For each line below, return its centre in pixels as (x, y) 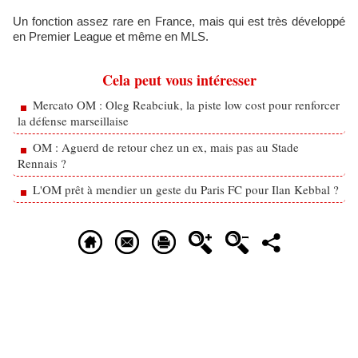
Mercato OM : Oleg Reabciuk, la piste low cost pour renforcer (186, 105)
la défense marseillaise (73, 121)
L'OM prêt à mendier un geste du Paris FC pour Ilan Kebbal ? (186, 189)
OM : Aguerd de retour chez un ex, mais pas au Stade (166, 147)
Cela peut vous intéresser (179, 80)
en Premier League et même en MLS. (112, 36)
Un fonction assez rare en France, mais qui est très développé (179, 21)
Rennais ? (42, 163)
